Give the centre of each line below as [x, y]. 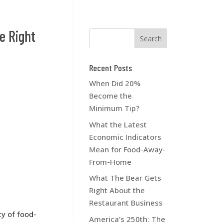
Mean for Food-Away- [128, 149]
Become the [111, 96]
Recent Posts [111, 68]
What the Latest [118, 124]
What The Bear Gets [125, 178]
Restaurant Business [126, 203]
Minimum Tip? [114, 108]
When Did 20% [115, 83]
